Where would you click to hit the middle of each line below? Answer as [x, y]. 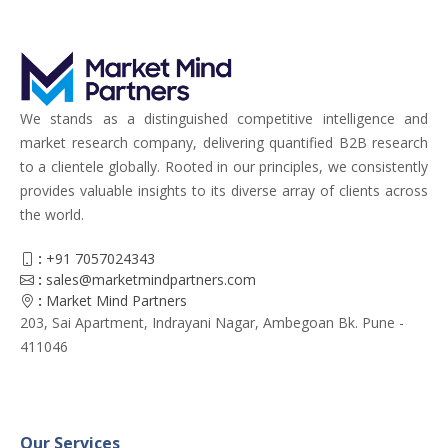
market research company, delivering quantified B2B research [224, 142]
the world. [52, 214]
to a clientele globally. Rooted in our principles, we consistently [224, 166]
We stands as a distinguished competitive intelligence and [224, 118]
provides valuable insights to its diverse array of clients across [224, 190]
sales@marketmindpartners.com [151, 279]
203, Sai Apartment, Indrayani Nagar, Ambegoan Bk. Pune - [212, 322]
